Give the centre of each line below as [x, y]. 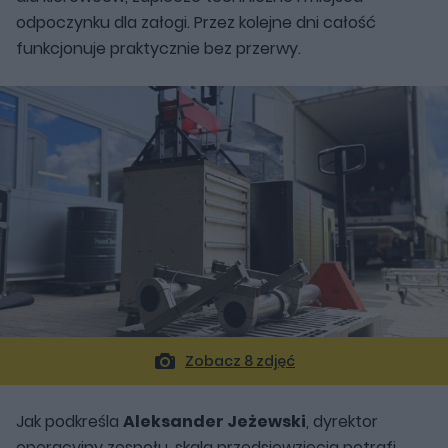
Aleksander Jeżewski [214, 422]
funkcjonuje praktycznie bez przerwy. [158, 48]
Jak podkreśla [69, 422]
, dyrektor [342, 422]
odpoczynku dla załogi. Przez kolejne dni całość [196, 22]
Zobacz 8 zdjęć [240, 361]
